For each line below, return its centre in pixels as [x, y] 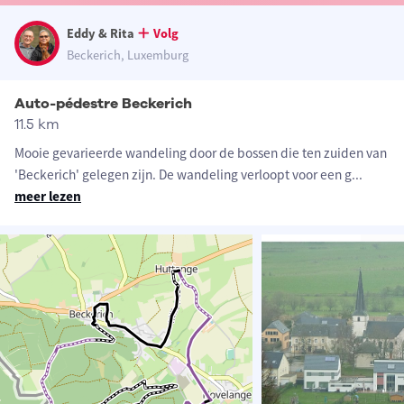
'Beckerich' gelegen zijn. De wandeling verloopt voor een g [183, 175]
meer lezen [48, 197]
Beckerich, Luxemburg [128, 55]
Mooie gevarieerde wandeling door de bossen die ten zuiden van [201, 153]
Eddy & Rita [101, 34]
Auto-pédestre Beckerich [103, 104]
